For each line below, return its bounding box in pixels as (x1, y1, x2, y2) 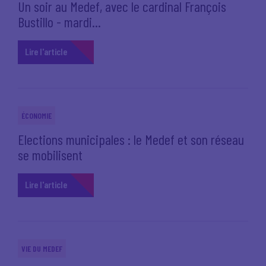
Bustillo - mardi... (18, 13, 101, 30)
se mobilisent (18, 146, 83, 163)
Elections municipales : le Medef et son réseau (18, 131, 244, 148)
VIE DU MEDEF (21, 243, 62, 254)
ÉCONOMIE (21, 110, 52, 121)
